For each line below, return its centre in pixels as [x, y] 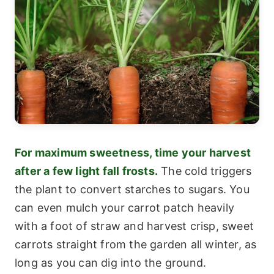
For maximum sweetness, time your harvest [133, 153]
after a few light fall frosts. [86, 171]
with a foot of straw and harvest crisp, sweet [135, 226]
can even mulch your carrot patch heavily [125, 208]
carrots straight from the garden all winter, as [136, 245]
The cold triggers [205, 171]
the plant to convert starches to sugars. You [132, 190]
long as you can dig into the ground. [111, 263]
